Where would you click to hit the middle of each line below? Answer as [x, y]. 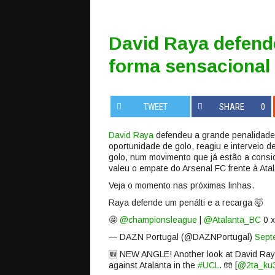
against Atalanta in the [153, 265]
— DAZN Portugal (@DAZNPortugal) [182, 237]
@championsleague [158, 220]
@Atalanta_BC [232, 220]
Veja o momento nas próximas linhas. [181, 185]
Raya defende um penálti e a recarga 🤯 [186, 203]
